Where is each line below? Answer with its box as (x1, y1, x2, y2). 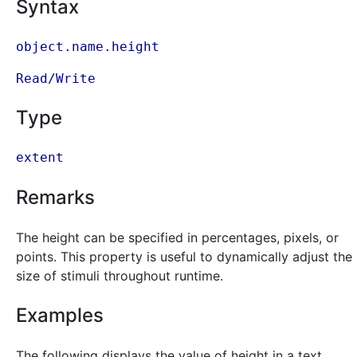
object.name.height (16, 38, 159, 54)
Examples (16, 304, 104, 328)
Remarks (16, 186, 95, 210)
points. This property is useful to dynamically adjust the (16, 249, 352, 265)
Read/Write (16, 70, 96, 86)
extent (16, 150, 64, 166)
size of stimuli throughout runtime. (16, 268, 223, 284)
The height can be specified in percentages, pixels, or (16, 229, 339, 246)
